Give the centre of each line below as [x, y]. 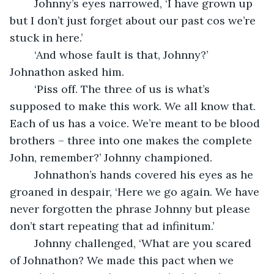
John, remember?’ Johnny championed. [111, 157]
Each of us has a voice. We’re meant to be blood [136, 123]
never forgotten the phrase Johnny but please [131, 209]
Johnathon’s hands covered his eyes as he [28, 174]
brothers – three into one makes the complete [132, 140]
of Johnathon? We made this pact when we [123, 260]
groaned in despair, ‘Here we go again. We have [136, 191]
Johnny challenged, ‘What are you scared [28, 243]
